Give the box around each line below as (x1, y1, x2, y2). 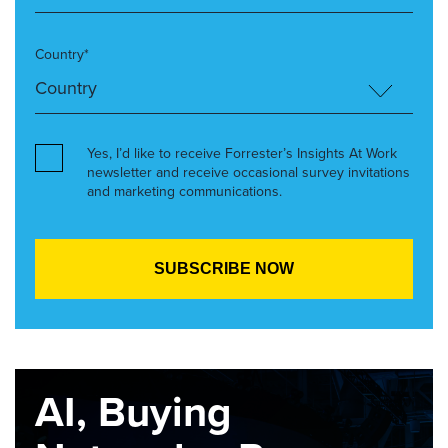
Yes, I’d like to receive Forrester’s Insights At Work (87, 143, 397, 164)
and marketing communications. (87, 181, 282, 202)
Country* (35, 44, 89, 65)
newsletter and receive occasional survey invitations (87, 162, 410, 183)
